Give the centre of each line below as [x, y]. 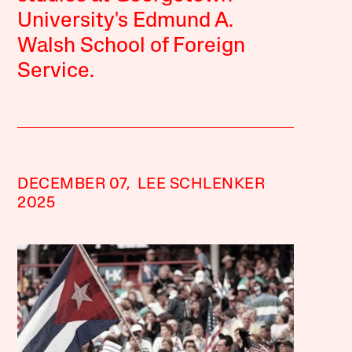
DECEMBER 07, [74, 185]
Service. [56, 72]
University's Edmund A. [126, 22]
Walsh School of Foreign [132, 47]
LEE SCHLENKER [201, 185]
